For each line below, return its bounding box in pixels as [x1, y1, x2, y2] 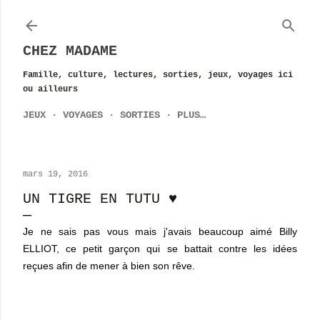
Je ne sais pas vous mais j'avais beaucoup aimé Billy [23, 226, 297, 237]
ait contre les [201, 243, 274, 254]
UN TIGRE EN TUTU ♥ [23, 191, 177, 207]
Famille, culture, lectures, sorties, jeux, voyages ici [23, 70, 293, 80]
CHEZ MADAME [23, 43, 117, 59]
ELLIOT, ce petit [23, 243, 103, 254]
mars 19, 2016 [23, 169, 88, 179]
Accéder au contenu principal [40, 9, 280, 26]
